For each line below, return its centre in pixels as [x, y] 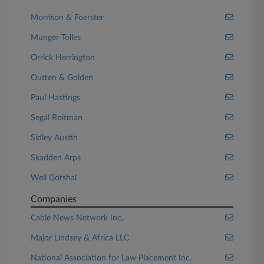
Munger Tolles [56, 38]
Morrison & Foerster [67, 18]
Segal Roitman [57, 118]
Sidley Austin [55, 138]
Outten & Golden [62, 78]
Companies [54, 199]
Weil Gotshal [54, 178]
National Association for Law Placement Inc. [111, 258]
